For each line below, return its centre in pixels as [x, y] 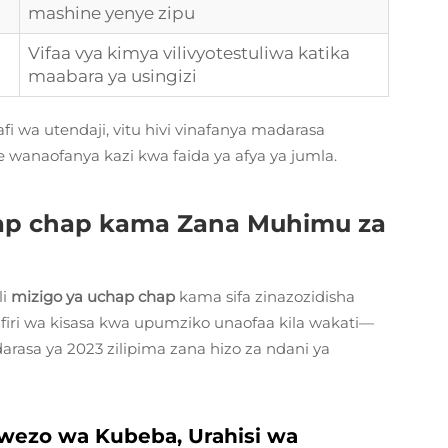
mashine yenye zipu [111, 13]
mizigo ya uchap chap [95, 296]
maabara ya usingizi [112, 76]
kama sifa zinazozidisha [267, 296]
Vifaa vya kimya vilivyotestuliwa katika [189, 53]
